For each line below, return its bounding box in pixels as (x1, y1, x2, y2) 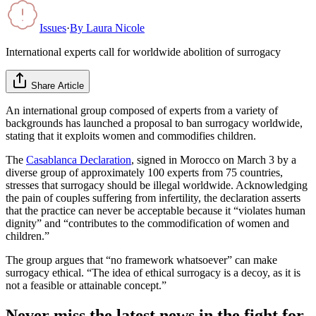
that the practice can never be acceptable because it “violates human (6, 204, 305, 217)
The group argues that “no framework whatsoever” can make (6, 253, 277, 266)
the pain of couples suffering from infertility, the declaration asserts (6, 191, 300, 204)
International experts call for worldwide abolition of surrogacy (6, 45, 281, 58)
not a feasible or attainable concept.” (6, 279, 166, 291)
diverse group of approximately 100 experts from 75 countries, (6, 166, 283, 178)
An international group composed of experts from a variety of (6, 104, 278, 116)
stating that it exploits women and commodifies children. (6, 129, 259, 142)
